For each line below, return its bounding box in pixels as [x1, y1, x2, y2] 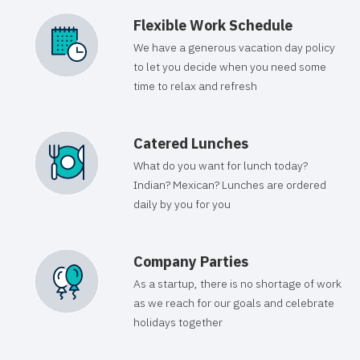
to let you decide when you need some [133, 59, 326, 75]
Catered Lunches [133, 134, 248, 153]
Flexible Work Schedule [133, 16, 292, 35]
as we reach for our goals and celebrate [133, 296, 334, 311]
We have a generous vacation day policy [133, 40, 335, 55]
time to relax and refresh [133, 79, 257, 94]
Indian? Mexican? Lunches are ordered [133, 178, 326, 193]
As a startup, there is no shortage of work [133, 276, 342, 292]
